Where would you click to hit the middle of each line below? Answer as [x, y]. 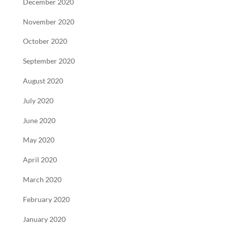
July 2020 [38, 101]
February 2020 [46, 199]
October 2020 [45, 41]
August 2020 [43, 81]
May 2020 [38, 140]
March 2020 [42, 179]
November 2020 [48, 22]
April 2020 [40, 160]
